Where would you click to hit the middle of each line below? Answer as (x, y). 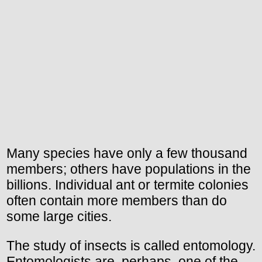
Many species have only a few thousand (127, 154)
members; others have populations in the (129, 169)
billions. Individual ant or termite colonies (127, 185)
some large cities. (59, 217)
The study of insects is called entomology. (131, 246)
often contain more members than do (117, 201)
